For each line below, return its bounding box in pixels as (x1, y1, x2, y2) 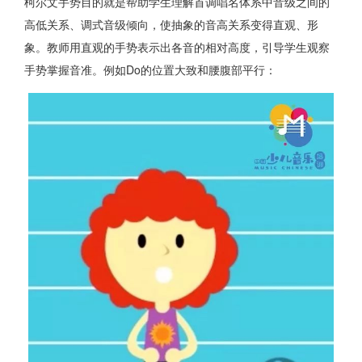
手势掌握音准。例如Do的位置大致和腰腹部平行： (24, 61, 276, 78)
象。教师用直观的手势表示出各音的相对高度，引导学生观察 (24, 39, 330, 56)
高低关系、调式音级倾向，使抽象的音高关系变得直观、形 (24, 16, 318, 33)
